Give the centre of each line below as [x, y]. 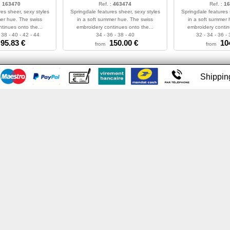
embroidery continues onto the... [115, 27]
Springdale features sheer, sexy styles [115, 12]
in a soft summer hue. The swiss [115, 19]
